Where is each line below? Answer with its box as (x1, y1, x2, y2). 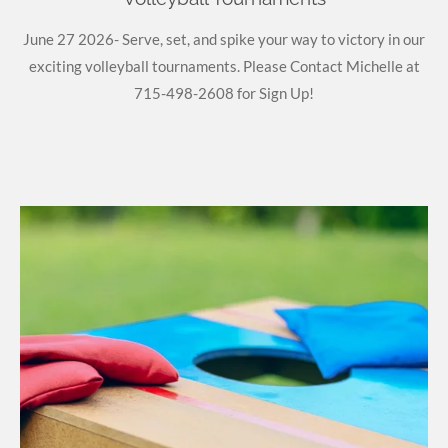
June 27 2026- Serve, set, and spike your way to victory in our (23, 30, 425, 49)
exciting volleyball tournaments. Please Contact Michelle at (28, 57, 420, 76)
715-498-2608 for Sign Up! (134, 84, 314, 103)
